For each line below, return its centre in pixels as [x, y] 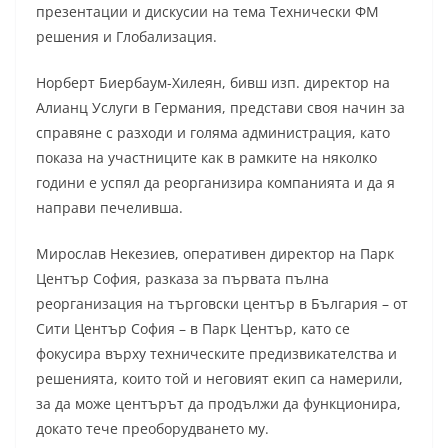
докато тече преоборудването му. [152, 428]
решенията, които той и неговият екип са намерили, [219, 378]
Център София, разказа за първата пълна [182, 278]
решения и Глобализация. [126, 36]
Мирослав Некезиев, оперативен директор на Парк [215, 253]
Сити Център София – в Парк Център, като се [193, 328]
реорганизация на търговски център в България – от [222, 303]
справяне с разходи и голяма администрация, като [213, 132]
